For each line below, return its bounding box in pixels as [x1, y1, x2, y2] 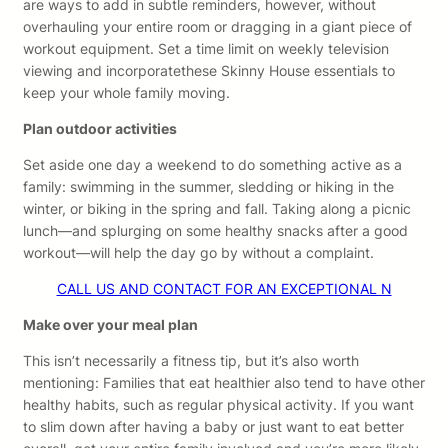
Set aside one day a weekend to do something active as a [23, 156, 402, 174]
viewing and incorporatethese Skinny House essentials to [23, 62, 395, 80]
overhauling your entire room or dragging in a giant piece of [23, 18, 412, 36]
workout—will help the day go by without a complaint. [23, 244, 374, 262]
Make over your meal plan [23, 316, 198, 334]
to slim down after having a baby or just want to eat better [23, 418, 404, 436]
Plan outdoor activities [23, 120, 177, 138]
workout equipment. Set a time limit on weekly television [23, 40, 389, 58]
